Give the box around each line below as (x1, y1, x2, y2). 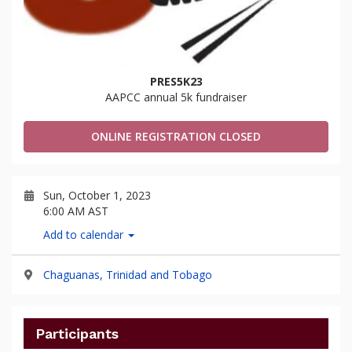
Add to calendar (43, 227, 126, 242)
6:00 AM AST (43, 203, 108, 218)
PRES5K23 (149, 74, 203, 89)
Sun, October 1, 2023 (43, 188, 151, 203)
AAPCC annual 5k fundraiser (105, 90, 247, 104)
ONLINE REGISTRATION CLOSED (91, 129, 261, 144)
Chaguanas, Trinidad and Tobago (43, 267, 212, 282)
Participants (35, 325, 119, 342)
